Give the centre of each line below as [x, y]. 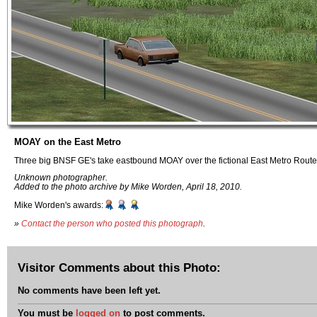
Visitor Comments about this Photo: [119, 267]
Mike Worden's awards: [59, 205]
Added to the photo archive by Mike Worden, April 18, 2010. [128, 187]
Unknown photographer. [61, 178]
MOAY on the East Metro [68, 142]
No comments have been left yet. [89, 291]
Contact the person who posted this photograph [112, 223]
